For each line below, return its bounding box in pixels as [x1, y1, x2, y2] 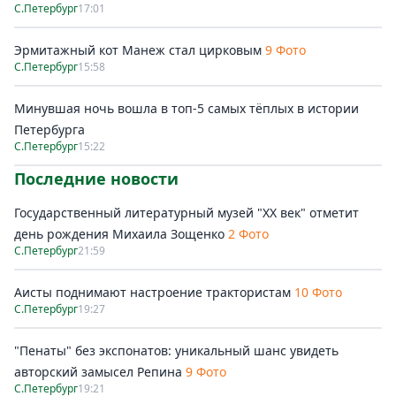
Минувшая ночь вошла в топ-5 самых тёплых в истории [14, 100, 359, 117]
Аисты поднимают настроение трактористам [14, 284, 291, 301]
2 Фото [228, 225, 269, 242]
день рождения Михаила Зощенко [14, 225, 228, 242]
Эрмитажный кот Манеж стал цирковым [14, 42, 262, 58]
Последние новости [14, 168, 179, 189]
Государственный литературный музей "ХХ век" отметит [14, 204, 359, 221]
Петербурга [14, 121, 85, 138]
